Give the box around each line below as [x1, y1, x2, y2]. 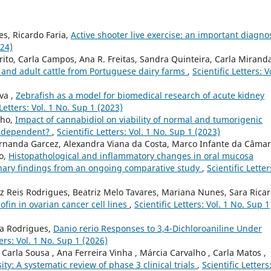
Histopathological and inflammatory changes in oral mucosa [8, 150, 253, 162]
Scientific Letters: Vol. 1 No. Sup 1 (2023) [57, 126, 220, 138]
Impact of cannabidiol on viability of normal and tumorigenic [15, 114, 263, 126]
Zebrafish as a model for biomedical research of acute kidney [16, 90, 264, 102]
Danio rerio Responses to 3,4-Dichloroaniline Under [53, 223, 262, 235]
